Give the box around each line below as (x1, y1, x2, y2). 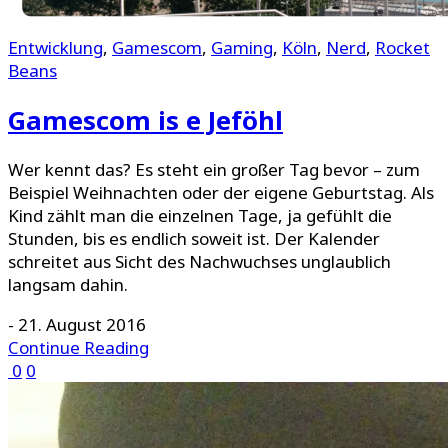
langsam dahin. (8, 273, 128, 297)
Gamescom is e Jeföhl (8, 103, 283, 138)
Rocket (375, 36, 430, 60)
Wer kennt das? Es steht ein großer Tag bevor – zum (8, 158, 420, 182)
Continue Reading (8, 336, 149, 360)
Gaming (211, 36, 273, 60)
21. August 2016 (18, 313, 146, 337)
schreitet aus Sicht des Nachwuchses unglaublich (8, 250, 391, 274)
